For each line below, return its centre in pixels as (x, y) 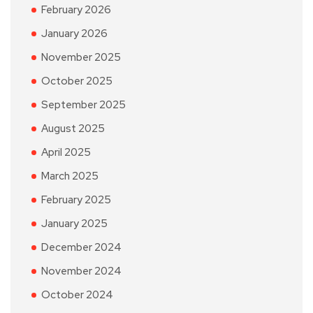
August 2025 (73, 129)
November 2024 (81, 271)
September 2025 (83, 105)
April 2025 (66, 153)
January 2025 (74, 224)
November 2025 (81, 58)
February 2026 (76, 10)
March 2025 (70, 176)
